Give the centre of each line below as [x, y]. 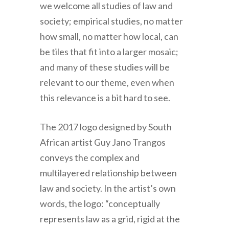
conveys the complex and [89, 158]
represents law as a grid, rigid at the [110, 219]
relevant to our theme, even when [107, 83]
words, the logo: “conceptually [100, 204]
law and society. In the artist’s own [108, 188]
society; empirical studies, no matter [111, 21]
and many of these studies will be [105, 67]
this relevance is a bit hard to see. [105, 98]
